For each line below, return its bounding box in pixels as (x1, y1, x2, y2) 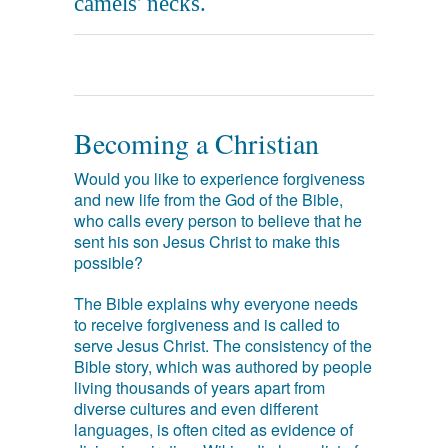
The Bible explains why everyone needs (74, 292, 358, 315)
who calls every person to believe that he (74, 209, 362, 232)
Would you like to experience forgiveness (74, 167, 365, 190)
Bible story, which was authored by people (74, 355, 372, 378)
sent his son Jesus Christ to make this (74, 230, 340, 253)
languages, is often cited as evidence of (74, 418, 353, 441)
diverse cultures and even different (74, 397, 318, 420)
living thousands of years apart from (74, 376, 325, 399)
